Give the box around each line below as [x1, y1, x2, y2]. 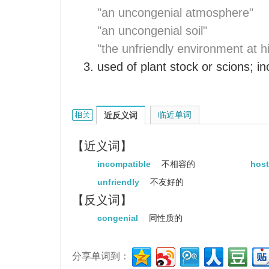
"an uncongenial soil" [97, 24, 207, 37]
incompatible [97, 159, 153, 169]
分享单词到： [72, 251, 130, 261]
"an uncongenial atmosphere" [97, 6, 253, 19]
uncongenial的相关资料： [72, 110, 174, 119]
